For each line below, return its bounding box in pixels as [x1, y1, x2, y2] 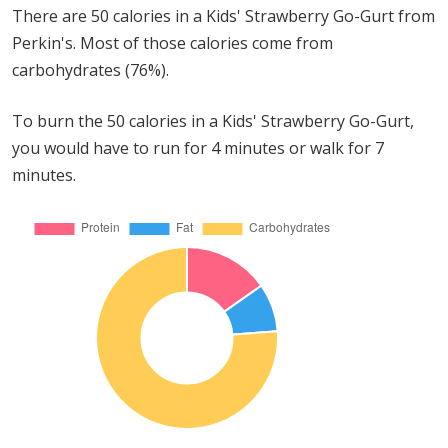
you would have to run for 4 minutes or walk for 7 [12, 137, 384, 159]
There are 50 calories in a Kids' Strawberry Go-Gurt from [12, 5, 435, 27]
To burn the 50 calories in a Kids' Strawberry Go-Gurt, [12, 110, 414, 132]
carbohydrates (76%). [12, 59, 169, 81]
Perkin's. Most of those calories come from [12, 32, 333, 54]
